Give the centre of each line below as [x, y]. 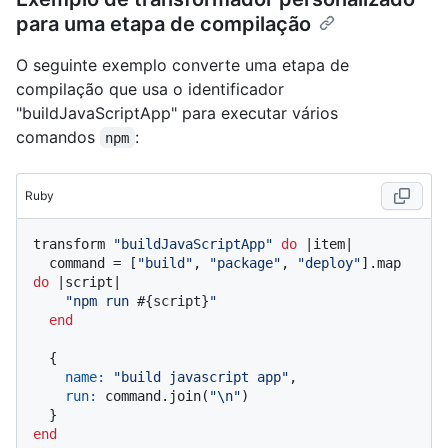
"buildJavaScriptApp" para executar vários [177, 112]
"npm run [101, 300]
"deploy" [329, 262]
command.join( [153, 395]
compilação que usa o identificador [150, 88]
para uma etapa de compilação [163, 23]
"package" [245, 262]
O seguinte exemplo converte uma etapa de [182, 64]
